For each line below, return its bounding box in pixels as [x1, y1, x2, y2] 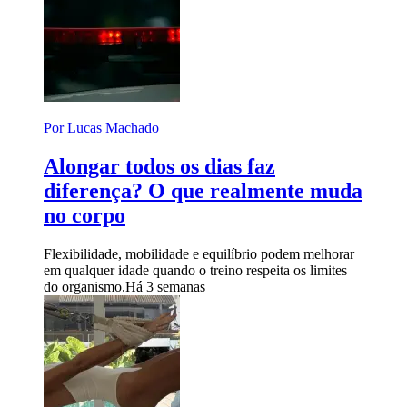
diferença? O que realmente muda [44, 178, 362, 203]
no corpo [44, 203, 125, 227]
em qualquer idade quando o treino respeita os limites [44, 262, 347, 278]
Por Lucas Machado [44, 119, 159, 135]
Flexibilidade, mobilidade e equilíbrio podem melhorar [44, 245, 354, 262]
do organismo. [44, 278, 125, 294]
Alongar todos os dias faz [44, 154, 275, 178]
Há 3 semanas [125, 278, 205, 294]
